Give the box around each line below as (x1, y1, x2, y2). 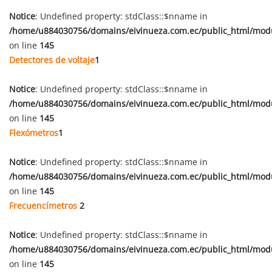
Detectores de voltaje (9, 54, 95, 66)
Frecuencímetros (9, 200, 80, 211)
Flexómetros (9, 127, 58, 138)
